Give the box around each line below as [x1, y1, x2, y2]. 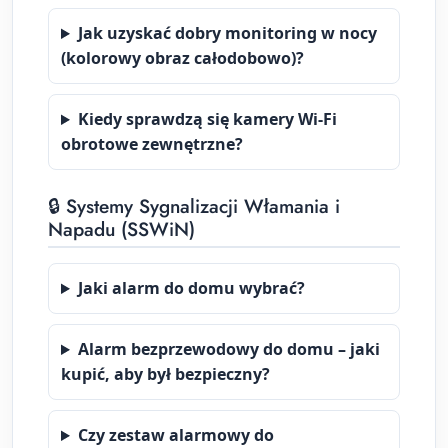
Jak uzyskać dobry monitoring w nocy [77, 22, 377, 45]
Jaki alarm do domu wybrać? [77, 277, 305, 300]
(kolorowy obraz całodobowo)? [61, 47, 304, 70]
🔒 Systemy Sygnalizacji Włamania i [48, 192, 340, 221]
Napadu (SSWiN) [48, 215, 195, 244]
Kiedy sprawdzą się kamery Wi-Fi [77, 108, 337, 131]
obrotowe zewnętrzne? [61, 133, 243, 156]
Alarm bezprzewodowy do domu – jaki [77, 338, 380, 361]
